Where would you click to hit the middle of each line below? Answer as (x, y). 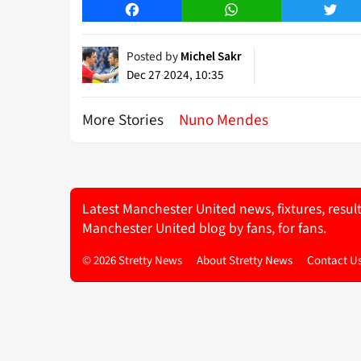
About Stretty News (245, 260)
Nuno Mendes (224, 120)
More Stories (124, 120)
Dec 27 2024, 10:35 (175, 75)
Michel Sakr (211, 56)
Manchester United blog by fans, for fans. (204, 229)
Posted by (154, 57)
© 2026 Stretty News (132, 260)
